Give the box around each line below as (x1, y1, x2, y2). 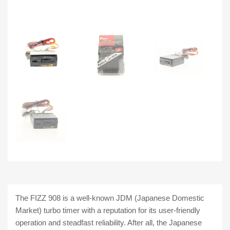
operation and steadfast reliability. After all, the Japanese (15, 218, 202, 227)
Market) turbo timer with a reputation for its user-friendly (15, 206, 200, 215)
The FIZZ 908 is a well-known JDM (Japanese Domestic (15, 194, 204, 203)
